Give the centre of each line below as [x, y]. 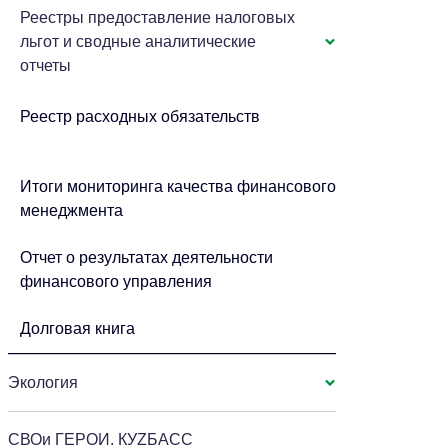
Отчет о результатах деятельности [147, 257]
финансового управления [116, 281]
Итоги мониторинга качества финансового [178, 186]
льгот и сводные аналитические [138, 41]
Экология [43, 382]
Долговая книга [78, 328]
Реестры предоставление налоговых [158, 17]
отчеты [46, 65]
